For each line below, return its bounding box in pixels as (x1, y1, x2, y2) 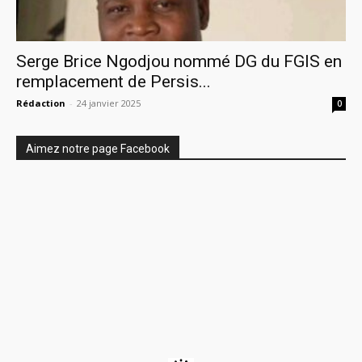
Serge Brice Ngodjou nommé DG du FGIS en (16, 51, 342, 71)
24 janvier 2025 (77, 96, 141, 109)
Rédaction (16, 96, 65, 109)
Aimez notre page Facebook (26, 141, 170, 155)
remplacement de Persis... (16, 71, 211, 91)
